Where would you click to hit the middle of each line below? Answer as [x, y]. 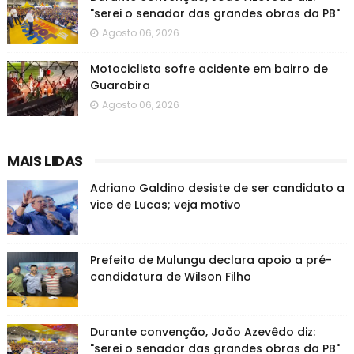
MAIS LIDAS [45, 161]
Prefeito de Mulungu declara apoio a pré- [211, 260]
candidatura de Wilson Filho [170, 277]
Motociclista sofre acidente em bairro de [209, 69]
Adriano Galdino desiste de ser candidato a [217, 188]
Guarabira [120, 85]
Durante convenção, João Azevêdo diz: [202, 332]
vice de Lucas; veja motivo [165, 205]
